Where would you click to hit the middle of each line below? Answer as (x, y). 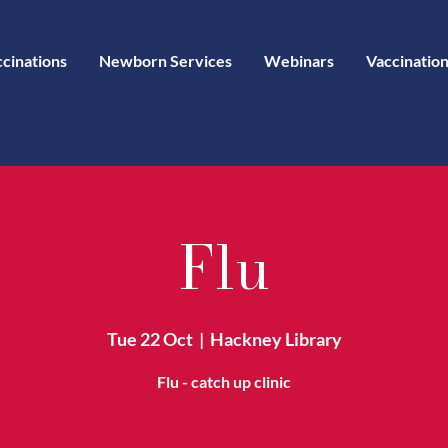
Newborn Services (165, 60)
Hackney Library (275, 339)
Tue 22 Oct (149, 339)
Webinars (299, 60)
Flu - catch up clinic (224, 381)
